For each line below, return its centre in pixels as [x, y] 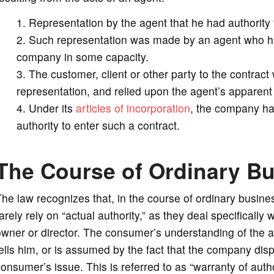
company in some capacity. [82, 57]
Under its [52, 108]
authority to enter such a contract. [98, 125]
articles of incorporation [133, 108]
